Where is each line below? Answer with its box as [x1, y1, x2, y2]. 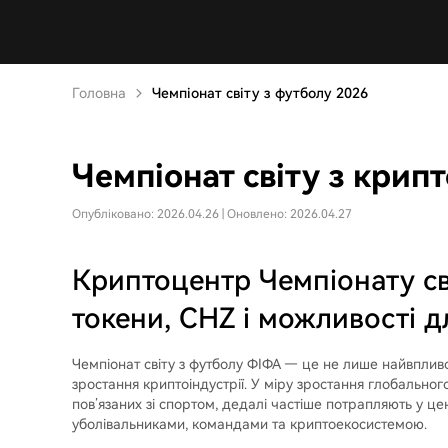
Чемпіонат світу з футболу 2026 [152, 85, 368, 101]
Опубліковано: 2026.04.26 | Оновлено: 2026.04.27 [72, 207, 352, 221]
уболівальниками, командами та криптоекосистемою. [72, 416, 427, 432]
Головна [72, 85, 126, 101]
